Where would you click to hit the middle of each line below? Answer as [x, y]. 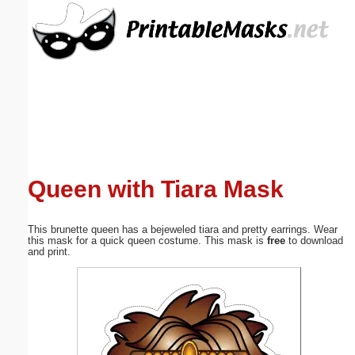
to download [314, 241]
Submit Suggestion [95, 214]
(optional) [129, 65]
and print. [49, 252]
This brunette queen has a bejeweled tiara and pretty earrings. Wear [183, 230]
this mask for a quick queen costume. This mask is [147, 241]
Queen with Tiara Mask [156, 188]
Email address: [56, 65]
